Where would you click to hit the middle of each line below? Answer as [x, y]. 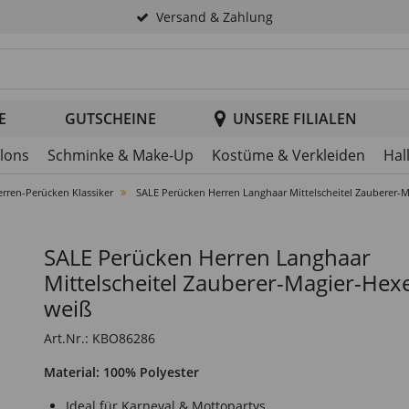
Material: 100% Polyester [121, 372]
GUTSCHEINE [110, 119]
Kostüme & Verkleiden [288, 155]
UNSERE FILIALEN [295, 119]
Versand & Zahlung [215, 17]
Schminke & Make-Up [121, 155]
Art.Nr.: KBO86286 [100, 338]
